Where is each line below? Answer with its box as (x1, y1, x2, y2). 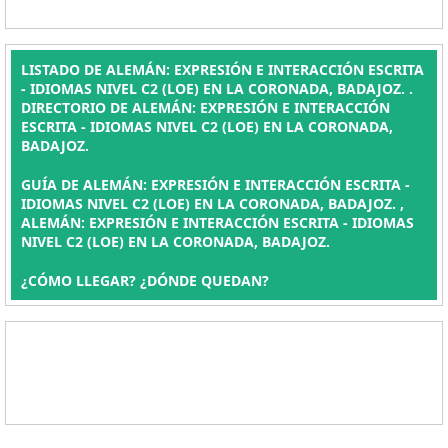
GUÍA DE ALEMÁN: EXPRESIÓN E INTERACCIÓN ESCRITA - (21, 175, 410, 194)
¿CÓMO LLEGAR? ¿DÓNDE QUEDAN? (21, 271, 269, 290)
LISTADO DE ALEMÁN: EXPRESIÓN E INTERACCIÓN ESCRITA (21, 60, 424, 79)
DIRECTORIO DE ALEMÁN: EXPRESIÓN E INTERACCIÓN (21, 98, 390, 117)
